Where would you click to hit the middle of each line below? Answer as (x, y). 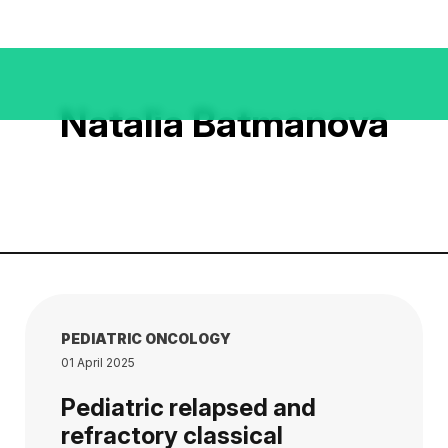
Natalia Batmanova (224, 123)
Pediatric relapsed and (189, 407)
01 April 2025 (98, 362)
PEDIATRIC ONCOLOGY (146, 338)
